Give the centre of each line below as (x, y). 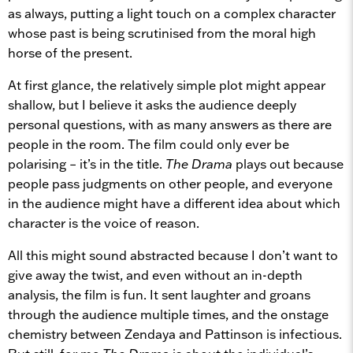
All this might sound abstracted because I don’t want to (173, 255)
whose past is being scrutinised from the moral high (162, 33)
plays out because (290, 163)
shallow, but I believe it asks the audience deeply (152, 104)
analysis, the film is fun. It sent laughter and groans (159, 294)
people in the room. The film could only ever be (149, 144)
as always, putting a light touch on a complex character (172, 13)
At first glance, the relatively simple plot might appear (167, 85)
